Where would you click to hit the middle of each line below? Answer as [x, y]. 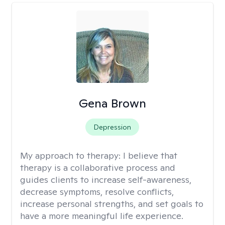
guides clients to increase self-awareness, [106, 180]
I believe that [150, 155]
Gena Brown [112, 103]
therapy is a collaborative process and [98, 167]
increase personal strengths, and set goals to [112, 204]
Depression [113, 127]
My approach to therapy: [72, 155]
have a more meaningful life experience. [102, 216]
